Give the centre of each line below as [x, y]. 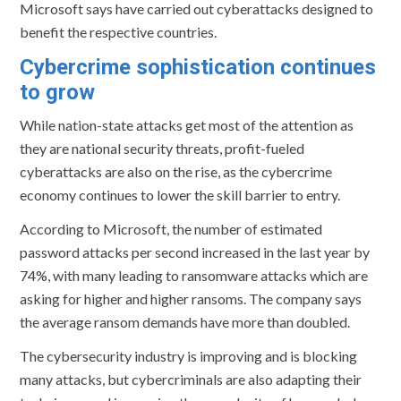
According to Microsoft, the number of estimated [171, 228]
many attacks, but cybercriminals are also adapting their [191, 379]
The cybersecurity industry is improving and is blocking [189, 355]
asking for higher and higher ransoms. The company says [191, 298]
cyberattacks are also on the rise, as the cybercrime [176, 171]
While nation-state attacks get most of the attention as [187, 124]
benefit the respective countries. [119, 31]
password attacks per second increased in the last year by [195, 252]
